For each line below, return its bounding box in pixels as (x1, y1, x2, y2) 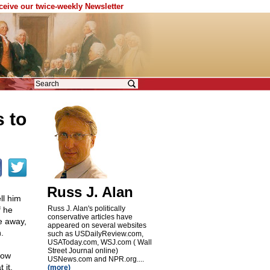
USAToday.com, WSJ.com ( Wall (47, 238, 152, 246)
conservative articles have (47, 213, 133, 221)
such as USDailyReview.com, (47, 230, 143, 238)
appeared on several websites (47, 221, 146, 230)
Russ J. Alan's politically (47, 204, 125, 213)
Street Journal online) (47, 246, 118, 255)
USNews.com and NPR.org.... (47, 255, 144, 263)
